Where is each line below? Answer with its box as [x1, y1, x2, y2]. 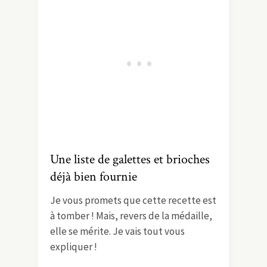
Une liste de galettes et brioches [50, 150, 210, 168]
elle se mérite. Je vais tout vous [50, 224, 185, 238]
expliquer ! [50, 240, 97, 253]
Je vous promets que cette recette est [50, 193, 216, 207]
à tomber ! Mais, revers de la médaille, [50, 209, 212, 222]
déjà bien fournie [50, 167, 137, 185]
